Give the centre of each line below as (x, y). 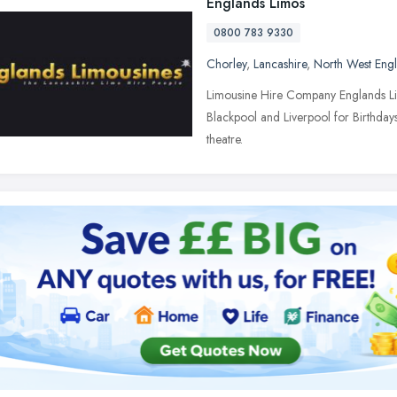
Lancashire (280, 64)
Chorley (226, 64)
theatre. (225, 139)
